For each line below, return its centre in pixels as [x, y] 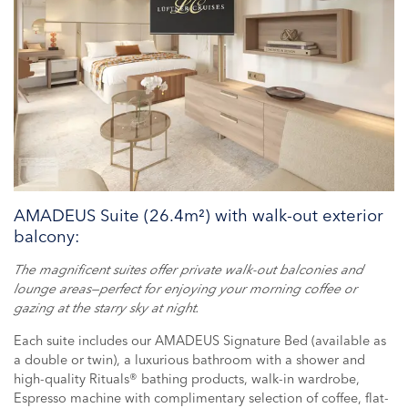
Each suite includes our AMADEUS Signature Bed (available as [200, 341]
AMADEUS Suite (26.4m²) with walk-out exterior [199, 216]
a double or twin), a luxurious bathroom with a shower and [189, 360]
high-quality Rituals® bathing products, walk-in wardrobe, [187, 379]
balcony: [47, 237]
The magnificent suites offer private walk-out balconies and [189, 270]
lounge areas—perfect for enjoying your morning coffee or [185, 289]
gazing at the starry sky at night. [108, 308]
